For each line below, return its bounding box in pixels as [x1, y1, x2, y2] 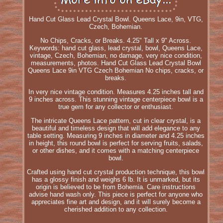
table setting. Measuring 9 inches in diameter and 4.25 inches [27, 131, 205, 139]
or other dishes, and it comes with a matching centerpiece [32, 146, 200, 154]
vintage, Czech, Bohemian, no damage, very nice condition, [29, 51, 202, 59]
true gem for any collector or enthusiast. [58, 103, 174, 111]
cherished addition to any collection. [64, 205, 168, 213]
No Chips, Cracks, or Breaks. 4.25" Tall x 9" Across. [40, 36, 192, 44]
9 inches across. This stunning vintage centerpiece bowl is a [28, 95, 203, 103]
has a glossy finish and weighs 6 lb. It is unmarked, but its [31, 175, 200, 183]
